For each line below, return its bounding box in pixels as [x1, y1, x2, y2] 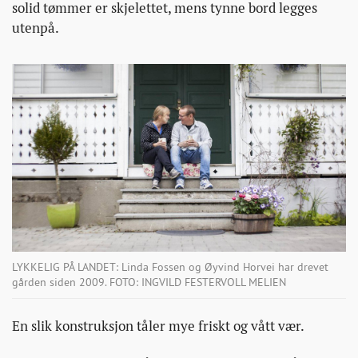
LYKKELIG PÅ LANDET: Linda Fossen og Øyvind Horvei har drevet [12, 259, 328, 274]
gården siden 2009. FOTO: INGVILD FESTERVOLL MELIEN [12, 274, 286, 289]
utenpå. [12, 18, 59, 37]
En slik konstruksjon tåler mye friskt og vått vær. [12, 316, 304, 335]
